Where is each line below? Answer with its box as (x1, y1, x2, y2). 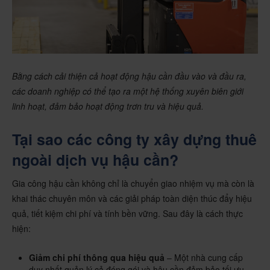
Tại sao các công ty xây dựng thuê (12, 128, 257, 151)
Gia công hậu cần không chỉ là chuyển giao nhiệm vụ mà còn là (12, 177, 254, 190)
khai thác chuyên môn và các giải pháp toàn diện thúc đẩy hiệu (12, 192, 252, 205)
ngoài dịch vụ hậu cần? (12, 149, 178, 171)
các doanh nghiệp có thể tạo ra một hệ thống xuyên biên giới (12, 85, 243, 98)
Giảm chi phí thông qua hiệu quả (29, 251, 165, 264)
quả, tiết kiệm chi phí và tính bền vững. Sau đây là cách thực (12, 207, 243, 220)
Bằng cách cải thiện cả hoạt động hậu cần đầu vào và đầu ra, (12, 70, 246, 83)
